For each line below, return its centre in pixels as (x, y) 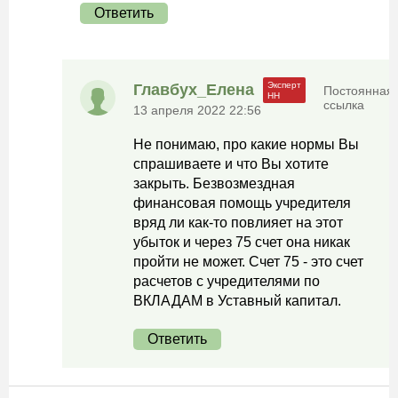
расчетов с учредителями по (227, 281)
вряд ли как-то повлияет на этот (238, 223)
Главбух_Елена (194, 90)
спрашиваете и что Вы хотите (231, 164)
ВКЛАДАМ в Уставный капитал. (237, 301)
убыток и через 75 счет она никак (242, 242)
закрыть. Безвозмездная (214, 183)
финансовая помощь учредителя (242, 203)
